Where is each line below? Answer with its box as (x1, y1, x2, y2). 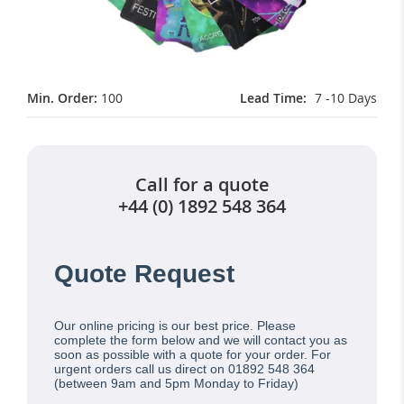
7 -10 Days (315, 89, 377, 107)
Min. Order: (27, 89, 97, 107)
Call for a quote (134, 172, 270, 197)
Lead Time (240, 89, 303, 107)
